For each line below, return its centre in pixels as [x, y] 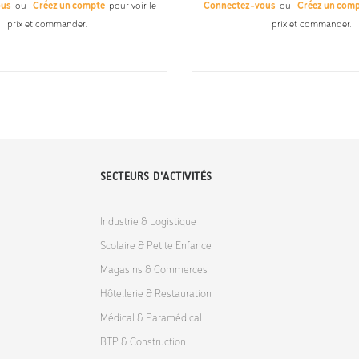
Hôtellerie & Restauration [155, 294]
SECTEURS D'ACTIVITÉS [156, 176]
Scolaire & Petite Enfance [155, 246]
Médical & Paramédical [151, 318]
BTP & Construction [143, 342]
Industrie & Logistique [148, 222]
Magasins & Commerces [153, 270]
